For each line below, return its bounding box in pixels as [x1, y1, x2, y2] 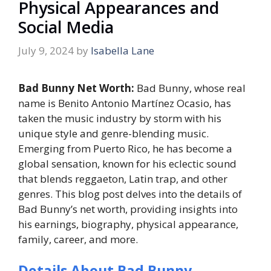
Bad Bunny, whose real [137, 81, 246, 96]
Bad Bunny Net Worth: [18, 81, 137, 96]
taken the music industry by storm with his [18, 111, 221, 126]
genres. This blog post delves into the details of [18, 187, 242, 201]
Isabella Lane [91, 44, 154, 58]
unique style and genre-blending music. [18, 126, 209, 141]
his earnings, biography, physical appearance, [18, 217, 238, 232]
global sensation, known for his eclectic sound [18, 157, 237, 171]
